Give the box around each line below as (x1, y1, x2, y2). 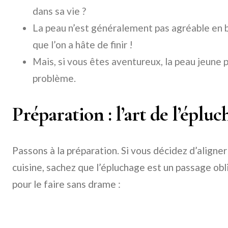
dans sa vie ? (33, 5, 86, 17)
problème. (33, 72, 76, 84)
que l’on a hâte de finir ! (33, 39, 133, 50)
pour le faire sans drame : (12, 178, 121, 190)
